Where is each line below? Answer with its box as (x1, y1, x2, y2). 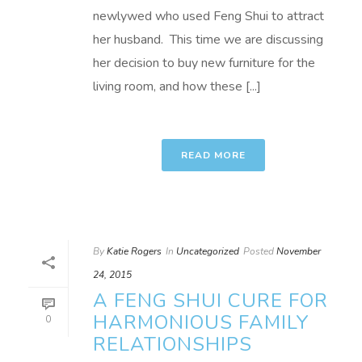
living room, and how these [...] (93, 78, 261, 95)
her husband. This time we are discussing (93, 31, 323, 48)
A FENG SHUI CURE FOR (93, 288, 328, 314)
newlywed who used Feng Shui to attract (93, 7, 324, 25)
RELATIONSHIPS (93, 331, 252, 357)
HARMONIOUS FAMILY (93, 309, 309, 335)
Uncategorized (176, 245, 239, 258)
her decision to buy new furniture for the (93, 54, 315, 72)
